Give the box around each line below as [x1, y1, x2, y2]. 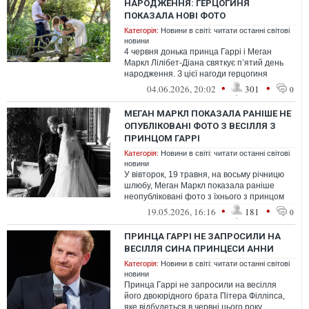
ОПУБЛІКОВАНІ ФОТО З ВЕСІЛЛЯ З [124, 121, 276, 131]
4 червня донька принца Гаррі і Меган [124, 47, 272, 57]
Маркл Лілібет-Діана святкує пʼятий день [124, 58, 283, 68]
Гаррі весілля [124, 203, 177, 212]
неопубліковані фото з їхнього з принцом [124, 192, 284, 201]
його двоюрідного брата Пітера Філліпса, [124, 291, 285, 301]
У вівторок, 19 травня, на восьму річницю [124, 170, 284, 179]
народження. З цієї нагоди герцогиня [124, 69, 268, 79]
